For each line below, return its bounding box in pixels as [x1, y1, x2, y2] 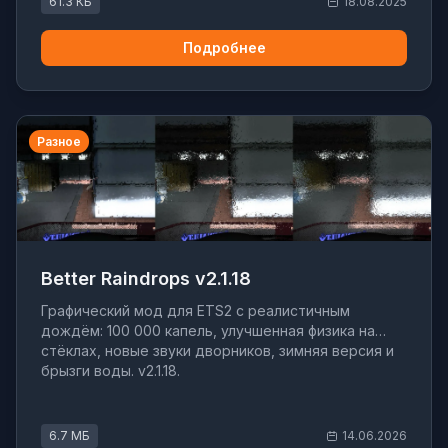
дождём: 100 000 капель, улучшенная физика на [41, 322, 375, 340]
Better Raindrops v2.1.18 [41, 268, 251, 290]
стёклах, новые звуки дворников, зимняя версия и [41, 342, 394, 360]
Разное [37, 134, 81, 149]
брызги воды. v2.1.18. [41, 362, 180, 380]
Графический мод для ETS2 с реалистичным [41, 302, 350, 320]
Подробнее [182, 39, 266, 56]
